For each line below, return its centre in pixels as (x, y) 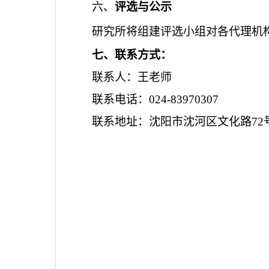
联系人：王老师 (132, 77)
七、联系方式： (132, 55)
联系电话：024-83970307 (155, 99)
